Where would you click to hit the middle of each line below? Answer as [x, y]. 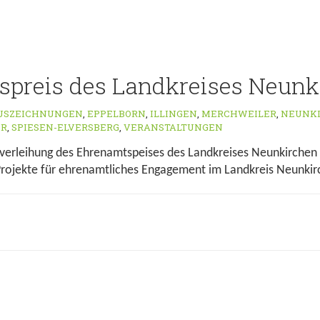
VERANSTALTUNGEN [173, 127]
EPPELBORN [116, 114]
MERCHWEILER [239, 114]
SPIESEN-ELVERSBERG [65, 127]
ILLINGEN [174, 114]
